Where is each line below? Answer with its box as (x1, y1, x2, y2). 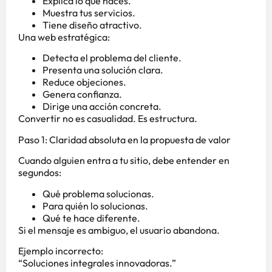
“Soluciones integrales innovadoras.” (18, 256, 176, 269)
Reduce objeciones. (42, 76, 126, 89)
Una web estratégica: (18, 31, 110, 44)
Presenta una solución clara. (42, 64, 163, 76)
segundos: (18, 166, 61, 179)
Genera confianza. (42, 88, 122, 101)
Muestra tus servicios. (42, 7, 135, 19)
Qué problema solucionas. (42, 187, 154, 200)
